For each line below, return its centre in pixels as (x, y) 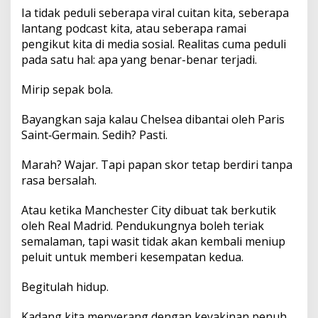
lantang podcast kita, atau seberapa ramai (134, 28)
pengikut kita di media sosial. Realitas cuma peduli (154, 44)
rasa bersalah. (59, 180)
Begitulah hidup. (65, 286)
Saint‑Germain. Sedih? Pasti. (94, 135)
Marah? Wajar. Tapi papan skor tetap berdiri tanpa (157, 164)
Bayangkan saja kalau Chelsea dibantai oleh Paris (153, 119)
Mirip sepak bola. (67, 89)
